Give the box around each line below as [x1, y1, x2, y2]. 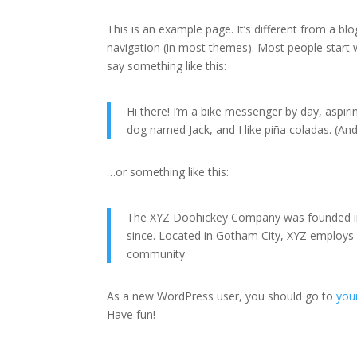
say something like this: [107, 57, 227, 73]
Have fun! [107, 306, 156, 322]
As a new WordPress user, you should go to [107, 288, 337, 304]
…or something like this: [107, 163, 229, 179]
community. [127, 245, 188, 261]
